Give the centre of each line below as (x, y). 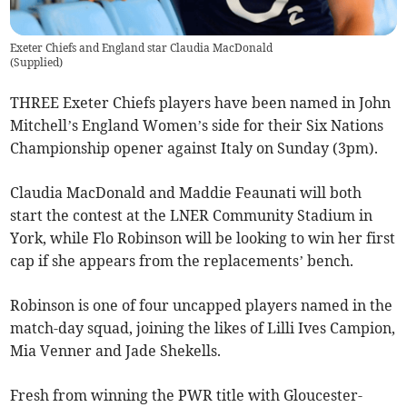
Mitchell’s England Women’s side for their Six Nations (197, 126)
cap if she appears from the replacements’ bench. (182, 261)
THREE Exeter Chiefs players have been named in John (201, 103)
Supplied (37, 63)
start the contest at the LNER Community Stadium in (192, 216)
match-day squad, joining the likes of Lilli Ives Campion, (203, 328)
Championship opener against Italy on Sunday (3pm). (194, 149)
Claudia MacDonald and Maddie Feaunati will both (186, 193)
